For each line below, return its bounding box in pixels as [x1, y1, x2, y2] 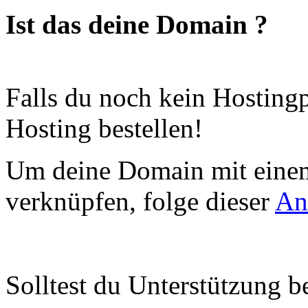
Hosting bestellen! [5, 113, 203, 143]
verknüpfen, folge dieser [5, 186, 275, 216]
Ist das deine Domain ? [5, 9, 268, 39]
